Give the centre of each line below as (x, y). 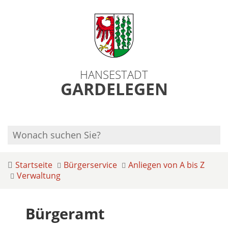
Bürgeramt (65, 213)
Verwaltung (39, 176)
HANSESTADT (114, 75)
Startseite (34, 165)
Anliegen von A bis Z (166, 165)
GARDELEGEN (114, 89)
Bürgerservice (90, 165)
